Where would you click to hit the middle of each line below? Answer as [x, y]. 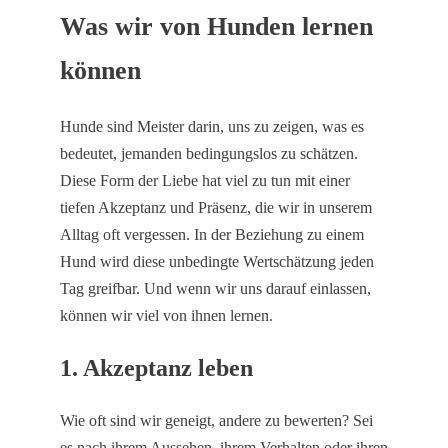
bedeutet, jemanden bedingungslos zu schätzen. [209, 153]
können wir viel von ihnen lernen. [166, 315]
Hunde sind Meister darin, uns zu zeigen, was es [212, 126]
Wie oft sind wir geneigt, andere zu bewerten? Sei [216, 420]
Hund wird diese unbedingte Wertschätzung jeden [217, 261]
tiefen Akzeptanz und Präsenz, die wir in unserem [216, 207]
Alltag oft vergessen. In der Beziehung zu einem [212, 234]
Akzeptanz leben [168, 367]
